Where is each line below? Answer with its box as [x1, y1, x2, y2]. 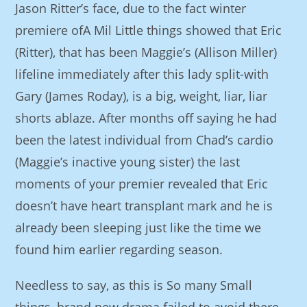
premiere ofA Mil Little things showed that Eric [15, 22, 282, 38]
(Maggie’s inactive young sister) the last [15, 153, 241, 170]
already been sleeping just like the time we [15, 219, 262, 236]
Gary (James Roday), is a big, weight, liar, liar [15, 88, 268, 104]
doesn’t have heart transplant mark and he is [15, 197, 273, 214]
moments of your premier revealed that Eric [15, 175, 269, 192]
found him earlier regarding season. [15, 241, 223, 258]
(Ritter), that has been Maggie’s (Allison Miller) [15, 44, 278, 60]
